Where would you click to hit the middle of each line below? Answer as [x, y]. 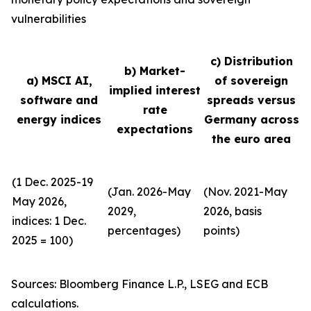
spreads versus [251, 100]
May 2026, [39, 201]
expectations [155, 129]
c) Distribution [251, 61]
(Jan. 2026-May [149, 192]
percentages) [144, 230]
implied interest [155, 90]
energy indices [59, 119]
